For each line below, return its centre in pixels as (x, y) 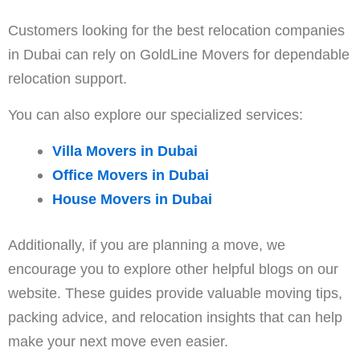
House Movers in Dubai (132, 199)
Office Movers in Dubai (130, 175)
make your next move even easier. (118, 342)
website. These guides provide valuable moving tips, (175, 293)
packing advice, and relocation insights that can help (175, 317)
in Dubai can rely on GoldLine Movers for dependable (179, 55)
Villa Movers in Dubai (125, 151)
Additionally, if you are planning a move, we (147, 245)
